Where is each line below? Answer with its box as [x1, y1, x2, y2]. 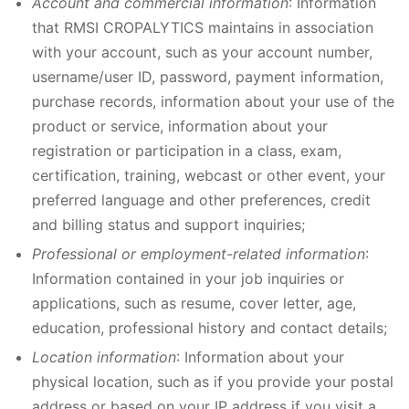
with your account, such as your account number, [32, 43, 372, 61]
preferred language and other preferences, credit [32, 191, 371, 209]
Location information [32, 348, 176, 366]
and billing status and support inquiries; [32, 215, 305, 234]
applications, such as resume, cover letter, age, [32, 294, 356, 312]
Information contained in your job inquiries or [32, 269, 344, 288]
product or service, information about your [32, 117, 328, 135]
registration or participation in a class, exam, [32, 142, 341, 160]
